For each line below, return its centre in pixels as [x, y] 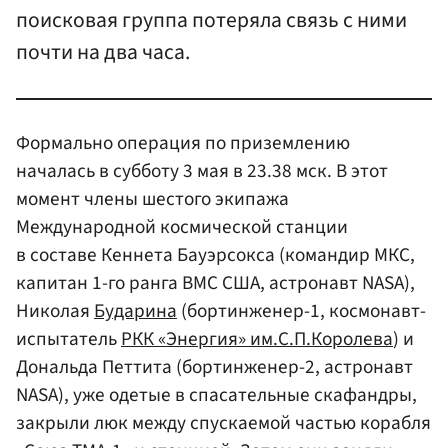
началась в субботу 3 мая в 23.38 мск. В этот [202, 170]
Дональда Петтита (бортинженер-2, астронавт [214, 366]
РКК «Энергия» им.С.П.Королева [257, 338]
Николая [55, 310]
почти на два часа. [103, 52]
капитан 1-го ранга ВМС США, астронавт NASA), [215, 282]
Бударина [135, 310]
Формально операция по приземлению [183, 142]
